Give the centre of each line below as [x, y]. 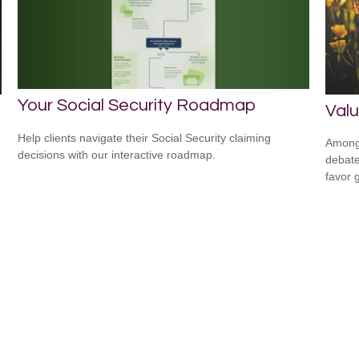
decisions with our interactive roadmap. [117, 155]
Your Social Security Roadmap [137, 106]
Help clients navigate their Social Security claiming [145, 138]
